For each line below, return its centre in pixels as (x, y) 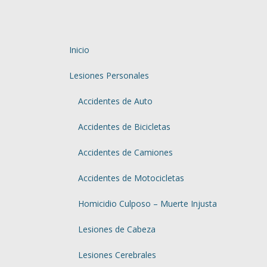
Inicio (79, 50)
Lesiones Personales (109, 75)
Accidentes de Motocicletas (131, 178)
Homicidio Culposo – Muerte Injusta (147, 204)
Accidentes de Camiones (125, 152)
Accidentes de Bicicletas (124, 127)
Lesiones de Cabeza (117, 229)
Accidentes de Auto (115, 101)
